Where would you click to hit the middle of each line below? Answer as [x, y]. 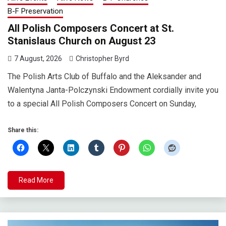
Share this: [23, 130]
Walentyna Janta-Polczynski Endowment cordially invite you [113, 90]
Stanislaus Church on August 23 [81, 41]
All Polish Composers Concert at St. [91, 28]
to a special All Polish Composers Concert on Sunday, [102, 103]
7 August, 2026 [38, 58]
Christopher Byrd [102, 58]
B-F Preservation [35, 11]
